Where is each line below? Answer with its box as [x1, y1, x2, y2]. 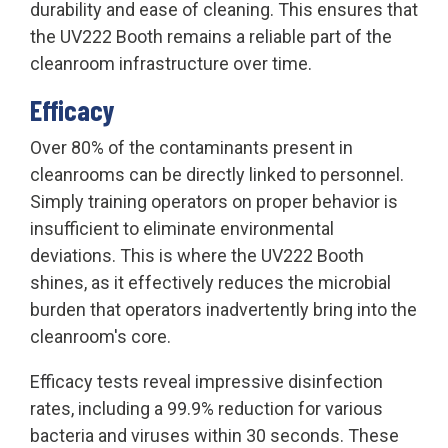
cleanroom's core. [30, 325, 171, 347]
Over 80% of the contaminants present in [30, 136, 353, 158]
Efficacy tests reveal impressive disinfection [30, 370, 383, 392]
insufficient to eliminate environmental [30, 217, 334, 239]
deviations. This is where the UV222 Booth [30, 244, 364, 266]
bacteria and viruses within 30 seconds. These [30, 424, 399, 446]
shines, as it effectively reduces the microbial [30, 271, 391, 293]
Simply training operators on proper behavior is [30, 190, 398, 212]
